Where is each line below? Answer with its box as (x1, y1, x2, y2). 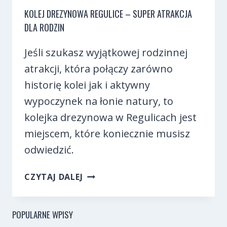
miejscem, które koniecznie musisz (24, 126, 190, 140)
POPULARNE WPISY (12, 208, 73, 221)
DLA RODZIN (24, 20, 64, 34)
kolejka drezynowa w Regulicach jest (24, 110, 197, 124)
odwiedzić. (24, 142, 74, 157)
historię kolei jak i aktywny (24, 78, 150, 92)
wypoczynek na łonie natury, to (24, 94, 173, 108)
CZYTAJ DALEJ (24, 171, 83, 182)
